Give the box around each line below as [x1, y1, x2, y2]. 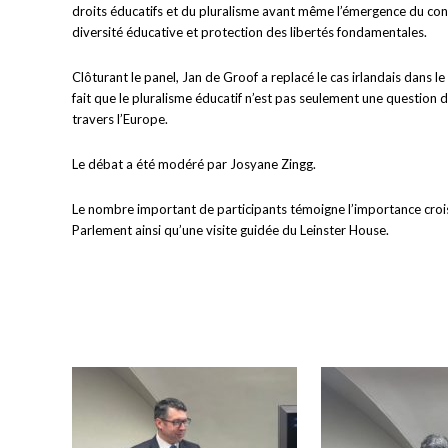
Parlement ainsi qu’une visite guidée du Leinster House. [72, 222, 389, 239]
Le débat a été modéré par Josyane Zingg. [72, 156, 316, 173]
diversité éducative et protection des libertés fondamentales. [72, 24, 427, 41]
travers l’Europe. [72, 111, 168, 128]
